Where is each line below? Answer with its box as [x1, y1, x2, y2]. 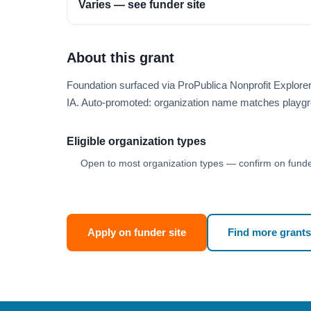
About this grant [67, 50, 174, 65]
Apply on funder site [87, 226, 186, 238]
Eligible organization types [67, 135, 206, 147]
